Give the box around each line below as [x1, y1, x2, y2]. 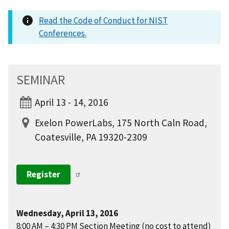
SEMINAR [16, 71, 65, 88]
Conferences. [39, 27, 86, 39]
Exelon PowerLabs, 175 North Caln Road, [35, 116, 207, 129]
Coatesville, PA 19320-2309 [35, 130, 147, 143]
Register [27, 168, 60, 180]
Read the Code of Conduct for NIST [39, 14, 168, 26]
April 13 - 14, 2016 [35, 96, 108, 108]
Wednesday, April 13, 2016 [16, 207, 118, 219]
